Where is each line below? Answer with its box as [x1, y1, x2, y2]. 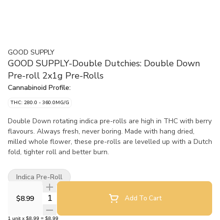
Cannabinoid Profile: [8, 83, 71, 92]
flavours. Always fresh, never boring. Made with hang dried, [8, 127, 194, 136]
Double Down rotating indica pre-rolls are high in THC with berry [8, 116, 212, 126]
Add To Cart [124, 193, 162, 203]
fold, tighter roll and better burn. [8, 147, 109, 157]
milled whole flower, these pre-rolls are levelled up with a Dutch [8, 137, 212, 146]
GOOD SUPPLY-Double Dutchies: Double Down [8, 57, 200, 69]
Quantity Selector [42, 192, 104, 203]
